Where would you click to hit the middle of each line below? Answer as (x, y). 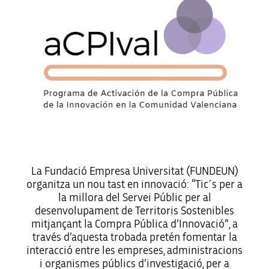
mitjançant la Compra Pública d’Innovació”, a (134, 224)
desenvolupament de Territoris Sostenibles (134, 211)
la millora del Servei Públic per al (134, 198)
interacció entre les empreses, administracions (134, 250)
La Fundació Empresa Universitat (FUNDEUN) (134, 171)
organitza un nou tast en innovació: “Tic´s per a (134, 184)
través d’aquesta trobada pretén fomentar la (134, 237)
